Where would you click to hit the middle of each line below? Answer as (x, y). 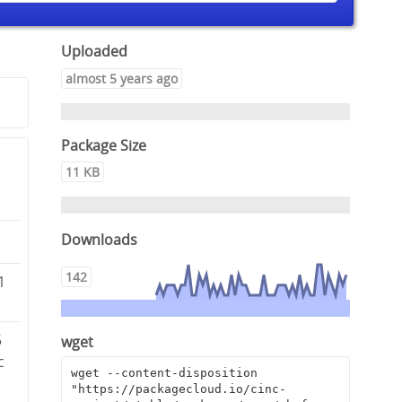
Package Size (104, 145)
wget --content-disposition (164, 373)
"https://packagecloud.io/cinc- (178, 389)
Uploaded (95, 52)
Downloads (100, 239)
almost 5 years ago (122, 78)
